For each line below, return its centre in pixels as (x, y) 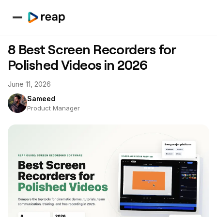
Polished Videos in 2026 (78, 64)
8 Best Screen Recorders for (92, 49)
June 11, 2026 (29, 84)
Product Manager (54, 108)
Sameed (41, 99)
